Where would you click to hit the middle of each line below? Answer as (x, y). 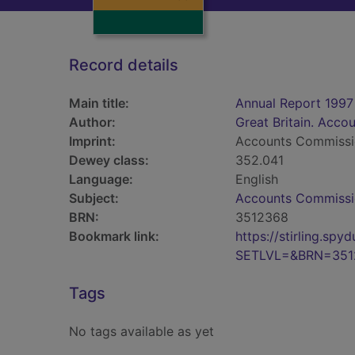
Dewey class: (109, 160)
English (257, 179)
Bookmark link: (114, 236)
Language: (101, 179)
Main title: (99, 103)
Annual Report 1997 (294, 103)
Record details (124, 65)
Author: (92, 122)
